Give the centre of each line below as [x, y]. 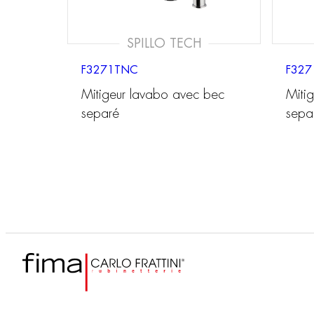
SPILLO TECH [164, 43]
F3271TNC [110, 70]
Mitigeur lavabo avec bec [153, 95]
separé [100, 114]
